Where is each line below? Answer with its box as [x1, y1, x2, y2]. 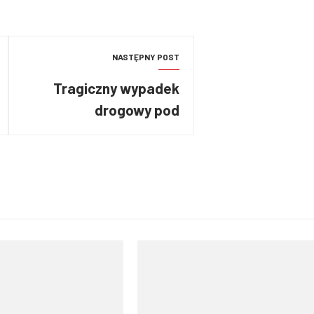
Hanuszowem [93, 123, 180, 140]
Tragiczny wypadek [53, 79, 180, 97]
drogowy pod [95, 101, 180, 118]
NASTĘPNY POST [112, 52, 180, 62]
